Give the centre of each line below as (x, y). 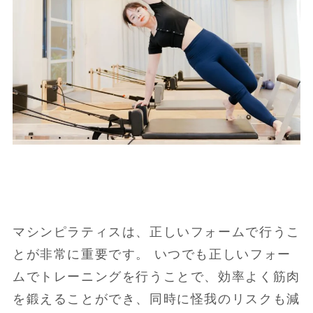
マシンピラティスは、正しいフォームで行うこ (156, 232)
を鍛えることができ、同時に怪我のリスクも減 (156, 299)
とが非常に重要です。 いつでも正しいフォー (152, 255)
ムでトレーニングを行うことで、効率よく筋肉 (156, 277)
